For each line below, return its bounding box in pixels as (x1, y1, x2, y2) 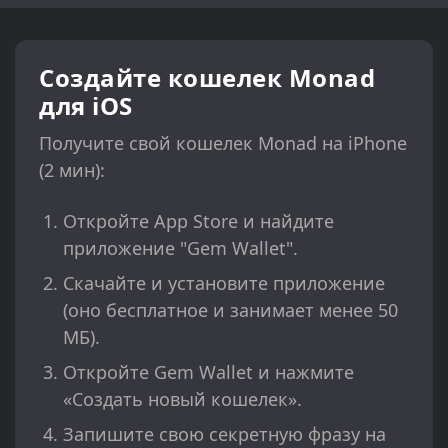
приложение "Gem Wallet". (63, 236, 298, 261)
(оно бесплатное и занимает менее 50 (63, 298, 398, 323)
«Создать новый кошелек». (63, 387, 302, 412)
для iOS (39, 89, 133, 123)
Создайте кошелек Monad (39, 61, 375, 95)
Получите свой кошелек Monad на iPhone (39, 131, 407, 156)
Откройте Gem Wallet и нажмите (63, 360, 354, 385)
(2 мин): (39, 158, 105, 183)
